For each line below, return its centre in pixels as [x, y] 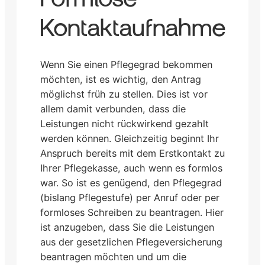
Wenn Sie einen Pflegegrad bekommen [126, 65]
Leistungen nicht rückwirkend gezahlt [125, 124]
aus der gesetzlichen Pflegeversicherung [131, 242]
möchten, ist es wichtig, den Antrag [121, 80]
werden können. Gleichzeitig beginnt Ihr [130, 139]
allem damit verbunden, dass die [113, 109]
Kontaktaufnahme [133, 29]
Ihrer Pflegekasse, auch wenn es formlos [131, 168]
